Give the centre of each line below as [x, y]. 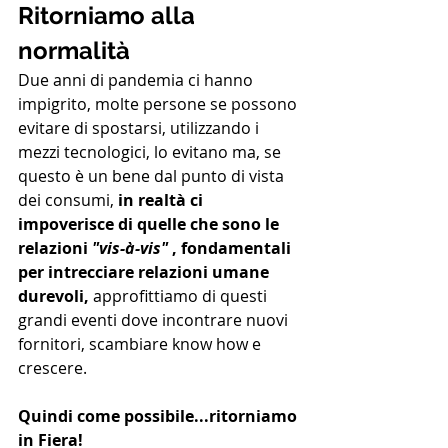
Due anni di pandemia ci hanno [137, 80]
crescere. [52, 368]
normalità [74, 51]
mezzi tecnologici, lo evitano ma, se [151, 152]
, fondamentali [231, 248]
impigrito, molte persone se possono [159, 104]
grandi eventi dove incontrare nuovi [155, 320]
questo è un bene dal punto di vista [153, 176]
